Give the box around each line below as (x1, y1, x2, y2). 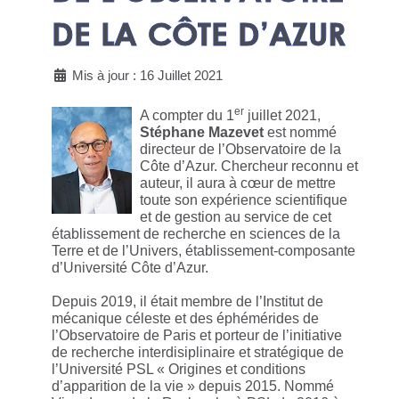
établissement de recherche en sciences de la (52, 226, 340, 242)
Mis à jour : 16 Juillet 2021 (72, 68, 223, 84)
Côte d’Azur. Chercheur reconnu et (140, 159, 358, 175)
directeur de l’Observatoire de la (140, 142, 341, 158)
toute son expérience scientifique (140, 192, 347, 208)
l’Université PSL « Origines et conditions (52, 362, 305, 378)
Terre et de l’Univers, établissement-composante (52, 243, 355, 259)
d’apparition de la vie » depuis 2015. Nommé (52, 379, 334, 395)
